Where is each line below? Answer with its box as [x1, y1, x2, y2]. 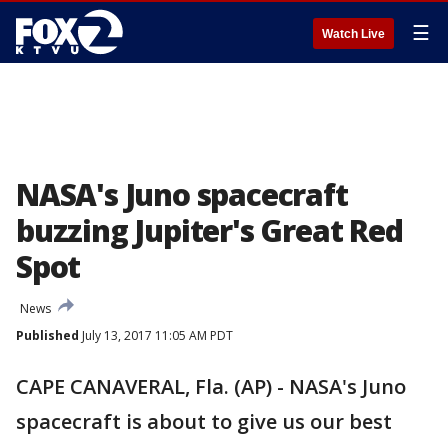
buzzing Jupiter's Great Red [16, 210, 403, 251]
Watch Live [322, 27, 385, 41]
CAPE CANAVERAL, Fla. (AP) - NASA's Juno [16, 373, 406, 400]
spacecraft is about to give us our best [16, 408, 392, 435]
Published [16, 327, 79, 344]
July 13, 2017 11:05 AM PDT [79, 327, 233, 344]
